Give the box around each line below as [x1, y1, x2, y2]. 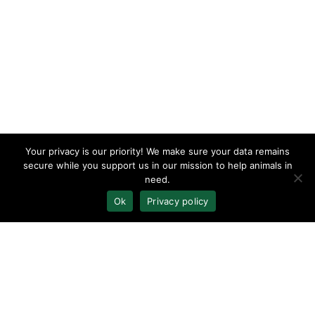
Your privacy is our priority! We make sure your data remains [25, 146, 290, 157]
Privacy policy [147, 195, 209, 207]
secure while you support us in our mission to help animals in [22, 160, 292, 171]
